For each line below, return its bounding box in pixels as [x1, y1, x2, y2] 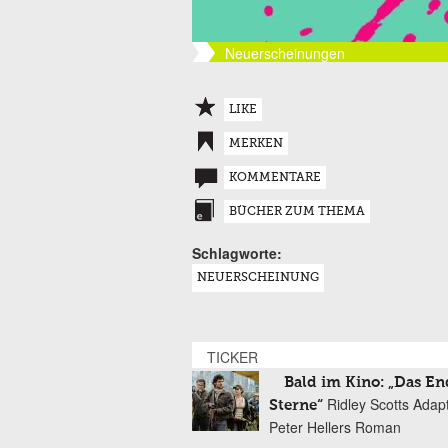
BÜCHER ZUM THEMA [229, 206, 365, 218]
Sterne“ [269, 398, 323, 413]
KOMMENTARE [229, 172, 321, 184]
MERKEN [229, 138, 283, 150]
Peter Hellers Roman [269, 417, 401, 437]
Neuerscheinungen [225, 43, 345, 63]
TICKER [207, 347, 258, 367]
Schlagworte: [192, 243, 282, 263]
